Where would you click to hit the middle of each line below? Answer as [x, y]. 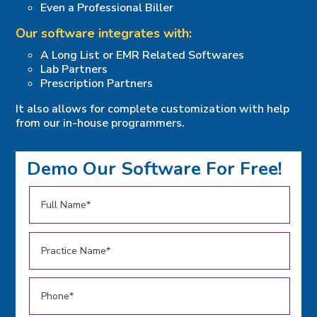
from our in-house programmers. [100, 123]
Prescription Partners [97, 84]
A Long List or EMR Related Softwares [143, 56]
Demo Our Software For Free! [155, 169]
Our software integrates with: [104, 34]
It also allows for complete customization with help [153, 109]
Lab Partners [74, 70]
